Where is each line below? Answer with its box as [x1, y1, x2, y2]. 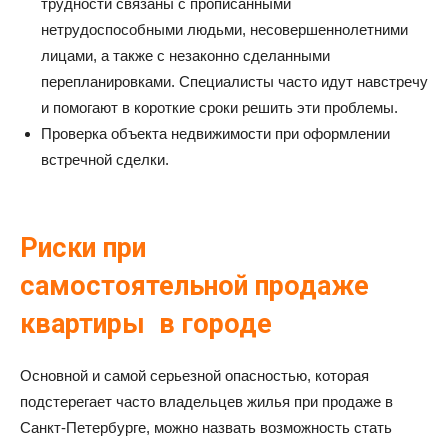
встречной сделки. [41, 151, 169, 168]
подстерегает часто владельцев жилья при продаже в [20, 393, 393, 410]
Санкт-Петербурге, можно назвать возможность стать [20, 419, 392, 436]
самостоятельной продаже [20, 270, 369, 302]
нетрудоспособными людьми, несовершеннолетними [41, 21, 408, 38]
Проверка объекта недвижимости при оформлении [41, 125, 390, 142]
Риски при [20, 232, 146, 264]
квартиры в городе [20, 308, 272, 340]
